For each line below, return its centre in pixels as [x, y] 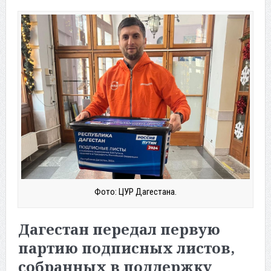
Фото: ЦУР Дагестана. [135, 191]
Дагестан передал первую [119, 229]
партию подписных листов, [126, 247]
